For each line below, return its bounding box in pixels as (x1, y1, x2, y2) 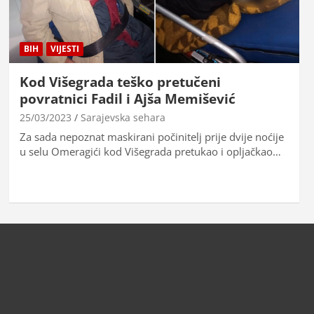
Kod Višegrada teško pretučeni (19, 73, 221, 92)
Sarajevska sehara (80, 111, 165, 125)
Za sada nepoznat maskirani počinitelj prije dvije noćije (19, 130, 284, 144)
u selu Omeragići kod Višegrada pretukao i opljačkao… (19, 144, 281, 159)
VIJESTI (50, 43, 79, 55)
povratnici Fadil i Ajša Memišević (19, 90, 235, 109)
